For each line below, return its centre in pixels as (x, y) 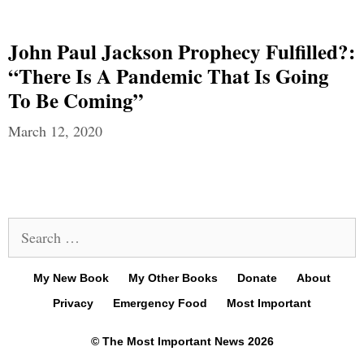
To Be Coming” (76, 100)
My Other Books (173, 278)
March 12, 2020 (55, 131)
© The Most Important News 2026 (182, 341)
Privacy (73, 303)
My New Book (71, 278)
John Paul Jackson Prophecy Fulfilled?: (182, 52)
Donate (257, 278)
